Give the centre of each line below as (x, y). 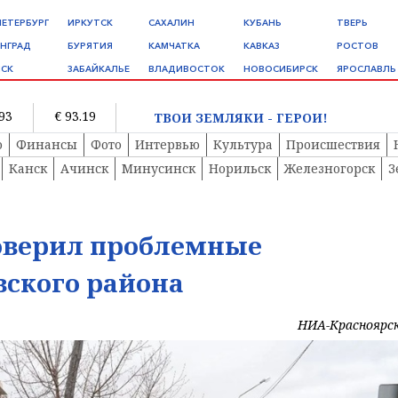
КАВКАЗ (262, 46)
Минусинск (159, 169)
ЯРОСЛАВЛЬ (366, 69)
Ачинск (84, 169)
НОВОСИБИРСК (281, 69)
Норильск (240, 169)
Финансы (47, 145)
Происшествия (333, 145)
